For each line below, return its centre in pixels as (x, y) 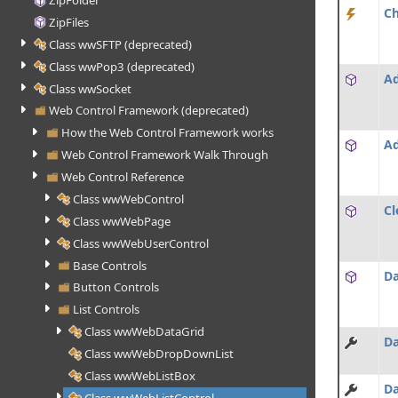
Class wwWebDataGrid (144, 332)
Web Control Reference (122, 177)
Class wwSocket (91, 88)
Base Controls (109, 265)
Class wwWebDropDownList (159, 354)
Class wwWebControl (128, 199)
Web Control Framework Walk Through (164, 155)
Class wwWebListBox (139, 375)
